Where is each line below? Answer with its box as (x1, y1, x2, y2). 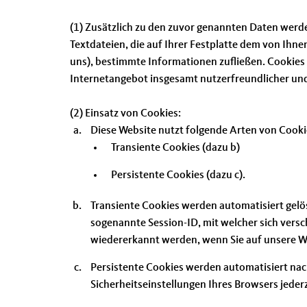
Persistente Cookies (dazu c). (111, 170, 245, 181)
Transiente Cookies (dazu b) (111, 143, 240, 153)
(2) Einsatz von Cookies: (70, 108, 181, 119)
